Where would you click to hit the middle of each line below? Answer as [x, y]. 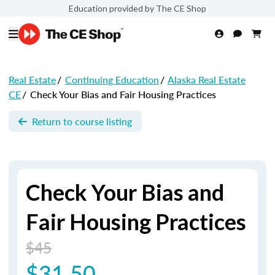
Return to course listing [82, 121]
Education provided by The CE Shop [137, 8]
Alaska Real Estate [207, 79]
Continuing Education [112, 79]
